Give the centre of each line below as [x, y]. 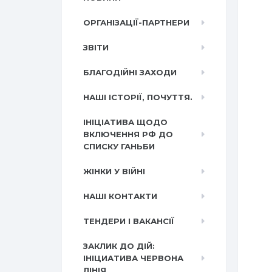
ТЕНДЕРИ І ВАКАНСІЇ [129, 221]
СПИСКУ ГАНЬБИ [119, 146]
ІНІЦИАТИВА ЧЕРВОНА [133, 258]
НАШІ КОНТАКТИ [120, 196]
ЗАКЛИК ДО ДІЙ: [119, 246]
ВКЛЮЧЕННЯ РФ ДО [128, 134]
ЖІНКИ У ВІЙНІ [114, 171]
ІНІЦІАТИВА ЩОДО [125, 122]
